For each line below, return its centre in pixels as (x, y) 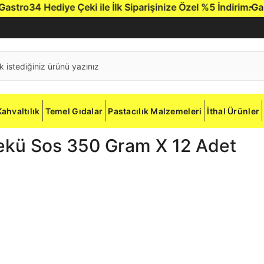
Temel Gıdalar (74, 111)
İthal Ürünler (233, 111)
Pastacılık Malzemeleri (155, 111)
